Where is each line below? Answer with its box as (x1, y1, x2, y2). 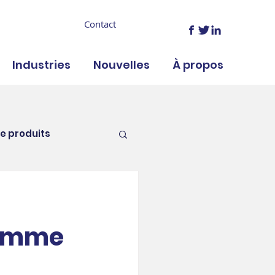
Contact (84, 18, 116, 30)
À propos (172, 57, 223, 72)
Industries (12, 57, 71, 72)
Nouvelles (93, 57, 150, 72)
